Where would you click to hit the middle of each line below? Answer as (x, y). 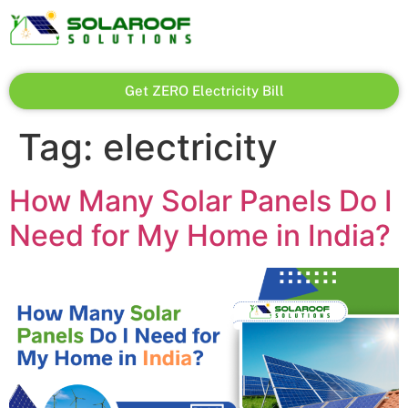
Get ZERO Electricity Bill (204, 91)
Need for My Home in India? (200, 235)
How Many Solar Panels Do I (201, 201)
